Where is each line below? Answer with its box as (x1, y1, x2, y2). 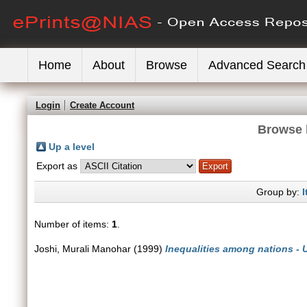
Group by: (256, 186, 302, 197)
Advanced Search (208, 58, 306, 72)
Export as (36, 160, 80, 171)
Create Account (70, 100, 134, 110)
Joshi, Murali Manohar (34, 243, 131, 254)
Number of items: (34, 219, 112, 230)
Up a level (49, 141, 95, 152)
